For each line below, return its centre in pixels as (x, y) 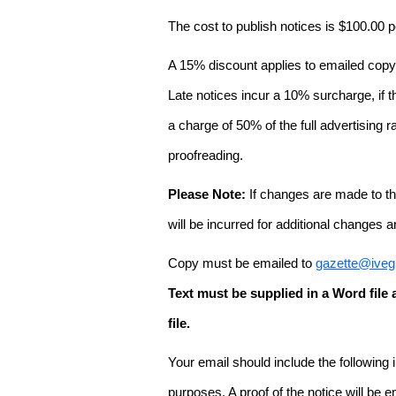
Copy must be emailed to (242, 263)
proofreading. (206, 155)
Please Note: (209, 194)
